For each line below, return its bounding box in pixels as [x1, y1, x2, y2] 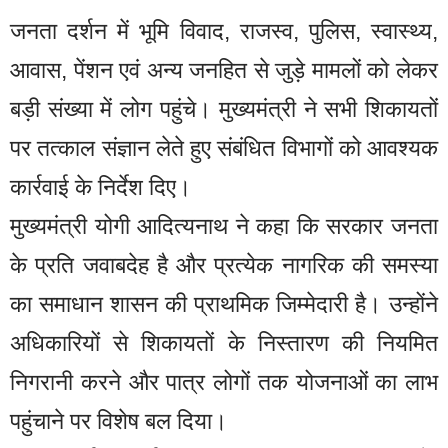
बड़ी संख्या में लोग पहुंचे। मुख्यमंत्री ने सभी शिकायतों [10, 96, 438, 123]
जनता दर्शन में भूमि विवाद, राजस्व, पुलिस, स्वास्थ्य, [10, 18, 438, 45]
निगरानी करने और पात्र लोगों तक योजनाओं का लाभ [10, 369, 438, 396]
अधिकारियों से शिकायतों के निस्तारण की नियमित [10, 330, 438, 357]
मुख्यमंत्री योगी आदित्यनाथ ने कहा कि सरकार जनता [10, 213, 438, 240]
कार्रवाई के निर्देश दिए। [10, 174, 192, 201]
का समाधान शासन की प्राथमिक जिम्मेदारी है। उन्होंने [10, 291, 438, 318]
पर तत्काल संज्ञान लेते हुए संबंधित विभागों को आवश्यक [10, 135, 438, 162]
